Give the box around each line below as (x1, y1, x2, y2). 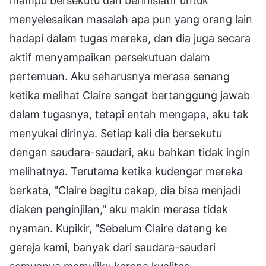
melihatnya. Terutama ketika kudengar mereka (9, 164, 243, 178)
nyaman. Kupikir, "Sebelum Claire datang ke (9, 221, 227, 235)
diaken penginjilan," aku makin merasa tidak (9, 202, 228, 216)
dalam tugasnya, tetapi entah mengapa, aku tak (9, 107, 249, 121)
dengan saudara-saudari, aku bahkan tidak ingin (9, 145, 251, 159)
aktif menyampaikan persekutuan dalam (9, 50, 210, 64)
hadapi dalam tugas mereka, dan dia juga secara (9, 31, 251, 45)
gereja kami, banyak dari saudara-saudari (9, 240, 216, 254)
